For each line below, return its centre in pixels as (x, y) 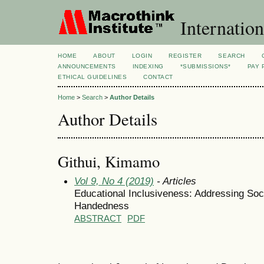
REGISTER (185, 56)
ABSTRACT (98, 218)
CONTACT (159, 77)
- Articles (175, 181)
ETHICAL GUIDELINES (93, 77)
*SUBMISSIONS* (205, 66)
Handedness (102, 205)
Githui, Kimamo (109, 161)
